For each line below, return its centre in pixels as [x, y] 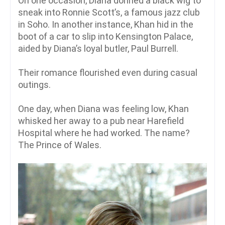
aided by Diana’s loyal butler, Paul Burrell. [98, 48]
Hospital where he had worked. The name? [104, 133]
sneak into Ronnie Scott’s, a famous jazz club [109, 12]
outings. [34, 84]
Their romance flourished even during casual [108, 72]
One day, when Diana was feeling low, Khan [103, 108]
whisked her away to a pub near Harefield [101, 121]
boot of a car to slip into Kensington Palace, [105, 36]
